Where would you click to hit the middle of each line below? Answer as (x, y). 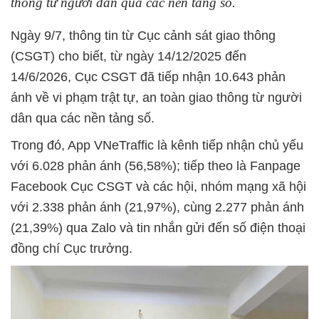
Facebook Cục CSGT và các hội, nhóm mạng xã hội (158, 187)
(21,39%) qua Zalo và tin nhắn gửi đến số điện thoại (158, 228)
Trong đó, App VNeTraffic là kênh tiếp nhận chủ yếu (157, 145)
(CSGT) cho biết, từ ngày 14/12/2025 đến (129, 56)
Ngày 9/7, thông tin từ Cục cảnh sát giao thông (143, 36)
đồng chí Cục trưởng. (72, 249)
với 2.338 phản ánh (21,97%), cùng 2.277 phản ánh (157, 207)
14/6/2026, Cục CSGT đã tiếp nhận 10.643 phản (148, 77)
